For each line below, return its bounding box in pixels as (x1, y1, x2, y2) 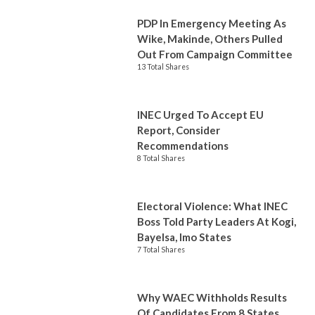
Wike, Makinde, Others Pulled (137, 32, 283, 45)
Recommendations (137, 139, 229, 152)
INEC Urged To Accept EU (137, 108, 264, 121)
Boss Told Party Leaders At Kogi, (137, 215, 296, 228)
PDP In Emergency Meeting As (137, 17, 286, 30)
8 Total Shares (137, 154, 185, 162)
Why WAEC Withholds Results (137, 291, 287, 304)
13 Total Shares (137, 63, 189, 71)
